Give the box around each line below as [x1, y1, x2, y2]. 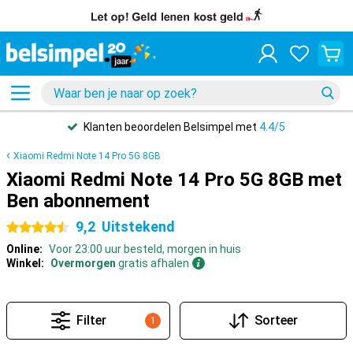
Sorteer [254, 313, 298, 328]
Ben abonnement [6, 190, 150, 212]
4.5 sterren [6, 221, 61, 234]
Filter [76, 313, 107, 328]
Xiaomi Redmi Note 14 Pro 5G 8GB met [6, 169, 342, 191]
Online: [6, 243, 43, 255]
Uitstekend [102, 218, 175, 235]
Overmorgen [50, 257, 116, 269]
